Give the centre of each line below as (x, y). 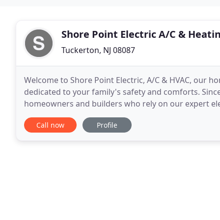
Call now (50, 125)
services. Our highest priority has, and (95, 115)
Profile (107, 125)
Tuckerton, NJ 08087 (98, 50)
